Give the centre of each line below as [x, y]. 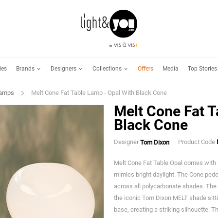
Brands [26, 68]
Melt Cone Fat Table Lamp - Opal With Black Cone [99, 92]
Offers [145, 69]
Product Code [197, 142]
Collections [108, 68]
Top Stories [202, 69]
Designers [64, 68]
